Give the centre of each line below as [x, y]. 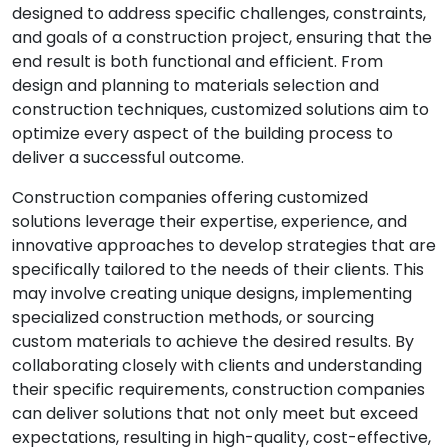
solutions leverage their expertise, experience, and [209, 221]
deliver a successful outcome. [128, 157]
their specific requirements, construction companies [218, 389]
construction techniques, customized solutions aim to [220, 109]
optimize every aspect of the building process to [202, 133]
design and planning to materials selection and [195, 85]
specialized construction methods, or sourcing [193, 317]
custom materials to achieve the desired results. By [213, 341]
